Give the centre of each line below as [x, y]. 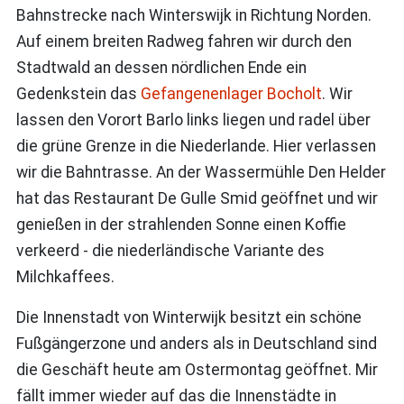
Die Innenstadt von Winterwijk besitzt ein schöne [188, 317]
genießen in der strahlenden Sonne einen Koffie [181, 224]
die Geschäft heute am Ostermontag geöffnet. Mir [197, 369]
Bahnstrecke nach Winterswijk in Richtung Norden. [193, 15]
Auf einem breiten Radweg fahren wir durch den [184, 41]
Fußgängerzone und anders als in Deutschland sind [196, 343]
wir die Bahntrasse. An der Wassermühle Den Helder [201, 172]
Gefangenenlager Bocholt [231, 93]
